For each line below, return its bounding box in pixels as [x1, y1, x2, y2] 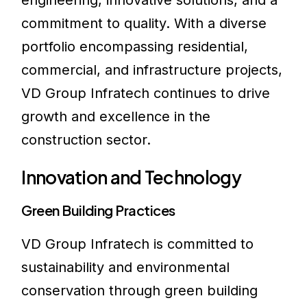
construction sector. [21, 132, 151, 148]
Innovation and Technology [21, 165, 241, 188]
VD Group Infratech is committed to [21, 236, 254, 253]
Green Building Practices [21, 201, 175, 219]
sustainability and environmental [21, 259, 230, 276]
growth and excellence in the [21, 108, 211, 125]
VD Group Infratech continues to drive [21, 85, 271, 101]
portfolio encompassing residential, [21, 38, 249, 55]
